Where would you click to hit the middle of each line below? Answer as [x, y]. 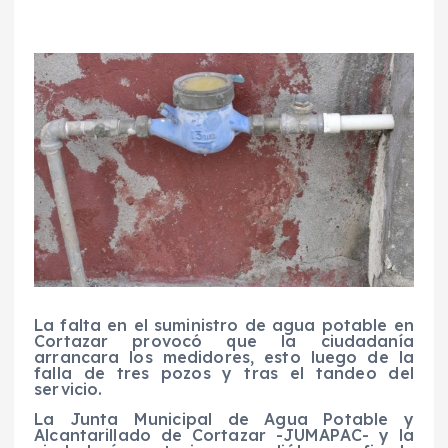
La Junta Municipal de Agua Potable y [224, 419]
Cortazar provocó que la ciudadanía [224, 341]
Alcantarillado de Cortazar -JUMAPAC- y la [224, 435]
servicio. [68, 389]
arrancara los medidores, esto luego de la [224, 357]
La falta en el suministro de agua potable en [224, 325]
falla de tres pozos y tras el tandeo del [224, 373]
